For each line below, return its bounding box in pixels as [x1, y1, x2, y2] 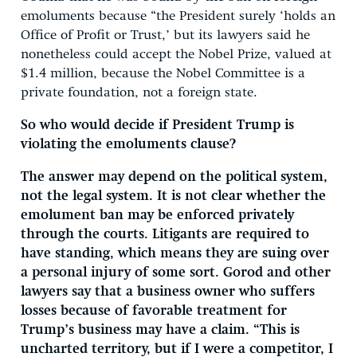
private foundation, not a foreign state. [21, 85, 257, 100]
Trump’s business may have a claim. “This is [21, 323, 300, 337]
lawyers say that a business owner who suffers [21, 284, 315, 299]
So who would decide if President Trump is [21, 118, 294, 132]
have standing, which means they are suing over [21, 246, 329, 261]
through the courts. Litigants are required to [21, 227, 309, 241]
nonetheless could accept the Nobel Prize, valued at [21, 47, 331, 61]
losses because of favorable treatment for [21, 304, 287, 318]
